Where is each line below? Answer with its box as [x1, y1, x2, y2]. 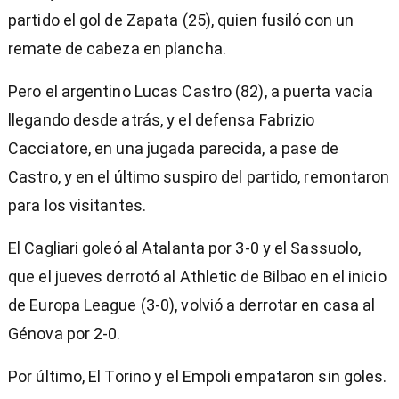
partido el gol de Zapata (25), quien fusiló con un [8, 11, 354, 30]
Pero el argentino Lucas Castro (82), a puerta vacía [8, 82, 374, 102]
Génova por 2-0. [8, 324, 121, 344]
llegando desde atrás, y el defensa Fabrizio [8, 110, 315, 130]
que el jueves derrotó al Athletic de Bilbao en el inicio [8, 267, 387, 287]
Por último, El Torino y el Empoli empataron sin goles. [8, 367, 387, 387]
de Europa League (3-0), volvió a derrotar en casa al [8, 296, 376, 315]
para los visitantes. [8, 196, 146, 216]
